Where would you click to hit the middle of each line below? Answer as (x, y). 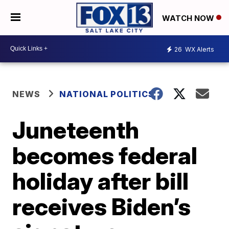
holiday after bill (101, 181)
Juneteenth (76, 130)
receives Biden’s (102, 206)
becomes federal (105, 155)
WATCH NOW (189, 18)
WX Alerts (199, 50)
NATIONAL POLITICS (107, 94)
